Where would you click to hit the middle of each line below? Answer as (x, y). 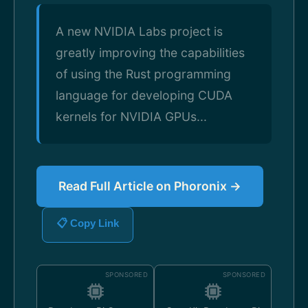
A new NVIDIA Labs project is (139, 31)
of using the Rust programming (143, 74)
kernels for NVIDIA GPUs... (131, 117)
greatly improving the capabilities (150, 53)
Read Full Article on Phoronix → (150, 186)
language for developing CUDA (144, 95)
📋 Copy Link (88, 223)
